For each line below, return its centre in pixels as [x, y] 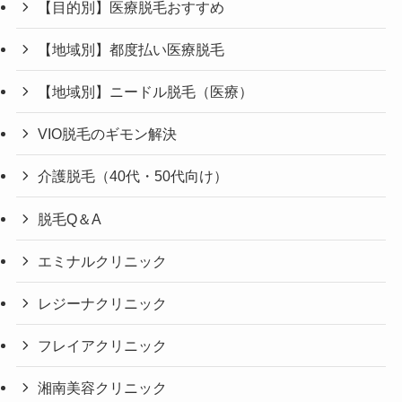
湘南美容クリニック [103, 388]
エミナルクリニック [103, 261]
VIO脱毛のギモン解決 [108, 134]
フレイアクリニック [103, 346]
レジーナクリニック [103, 303]
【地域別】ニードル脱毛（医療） [146, 91]
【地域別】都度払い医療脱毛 [131, 49]
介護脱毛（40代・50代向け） [133, 176]
